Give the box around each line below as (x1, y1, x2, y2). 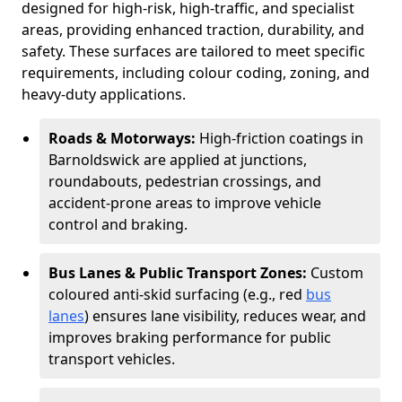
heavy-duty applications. (22, 84, 186, 104)
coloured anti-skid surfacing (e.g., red (48, 284, 306, 304)
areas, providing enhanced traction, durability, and (22, 20, 364, 39)
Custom (310, 263, 363, 283)
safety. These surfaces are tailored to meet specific (22, 41, 365, 61)
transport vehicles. (48, 349, 175, 369)
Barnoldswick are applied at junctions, (48, 150, 307, 170)
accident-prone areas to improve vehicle (48, 193, 321, 213)
